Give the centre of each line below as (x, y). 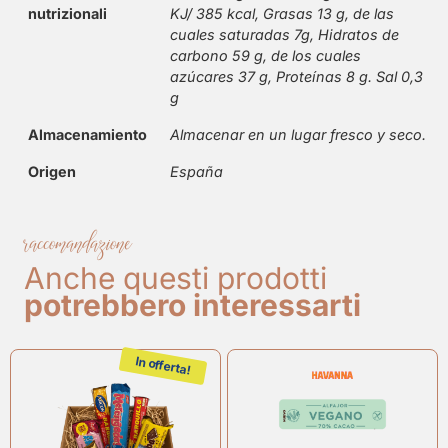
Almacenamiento (87, 135)
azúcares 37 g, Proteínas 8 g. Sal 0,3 (296, 77)
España (196, 172)
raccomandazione (78, 242)
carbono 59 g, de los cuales (265, 56)
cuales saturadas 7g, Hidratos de (284, 35)
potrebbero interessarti (192, 305)
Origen (52, 172)
